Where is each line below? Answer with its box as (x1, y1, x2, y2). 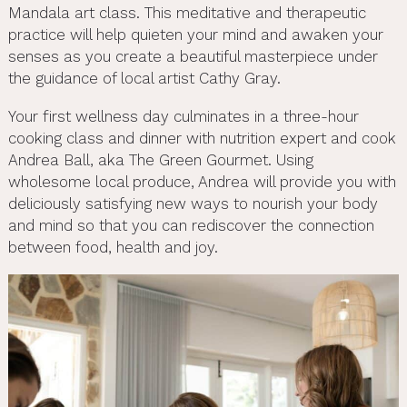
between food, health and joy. (7, 237, 218, 256)
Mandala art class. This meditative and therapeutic (7, 3, 366, 22)
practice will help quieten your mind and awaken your (7, 25, 383, 44)
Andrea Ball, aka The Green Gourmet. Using (7, 150, 313, 169)
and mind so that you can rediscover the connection (7, 215, 374, 234)
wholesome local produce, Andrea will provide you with (7, 172, 396, 191)
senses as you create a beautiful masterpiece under (7, 46, 378, 65)
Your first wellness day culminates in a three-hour (7, 106, 359, 125)
